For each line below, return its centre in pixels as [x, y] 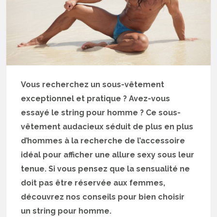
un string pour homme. [66, 211]
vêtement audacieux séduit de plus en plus [107, 126]
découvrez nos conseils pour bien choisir [103, 197]
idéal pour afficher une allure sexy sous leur [108, 155]
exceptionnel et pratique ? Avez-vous [96, 98]
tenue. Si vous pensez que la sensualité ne [106, 169]
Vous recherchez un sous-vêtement [93, 84]
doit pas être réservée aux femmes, [93, 183]
